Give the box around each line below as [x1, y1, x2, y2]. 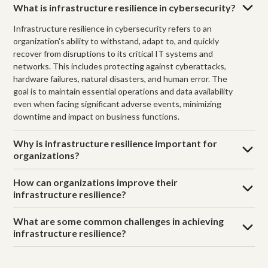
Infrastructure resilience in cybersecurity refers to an [13, 23, 212, 33]
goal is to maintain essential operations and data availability [13, 86, 233, 96]
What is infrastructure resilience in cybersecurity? [13, 1, 236, 13]
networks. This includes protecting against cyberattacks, [13, 60, 227, 71]
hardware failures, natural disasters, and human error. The [13, 73, 228, 84]
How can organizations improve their [13, 176, 178, 188]
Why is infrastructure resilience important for [13, 137, 218, 149]
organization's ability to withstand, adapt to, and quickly [13, 35, 220, 46]
